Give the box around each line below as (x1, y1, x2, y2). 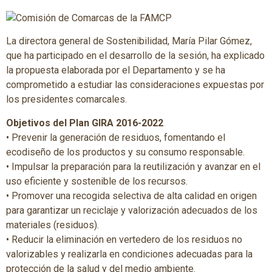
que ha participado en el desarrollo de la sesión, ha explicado (6, 50, 265, 62)
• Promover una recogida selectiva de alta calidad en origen (6, 189, 257, 202)
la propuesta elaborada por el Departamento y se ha (6, 64, 225, 76)
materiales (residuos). (6, 219, 99, 231)
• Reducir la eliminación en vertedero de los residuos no (6, 233, 242, 245)
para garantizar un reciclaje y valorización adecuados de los (6, 204, 257, 216)
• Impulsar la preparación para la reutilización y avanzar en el (6, 160, 260, 172)
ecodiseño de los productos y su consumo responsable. (6, 146, 245, 158)
